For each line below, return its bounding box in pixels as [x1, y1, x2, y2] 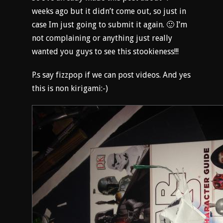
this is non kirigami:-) [32, 84, 108, 93]
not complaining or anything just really [32, 33, 172, 43]
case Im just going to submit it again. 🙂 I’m [32, 20, 187, 29]
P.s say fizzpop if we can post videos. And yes [32, 70, 191, 80]
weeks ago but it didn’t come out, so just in [32, 6, 186, 16]
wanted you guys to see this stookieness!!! [32, 47, 179, 56]
